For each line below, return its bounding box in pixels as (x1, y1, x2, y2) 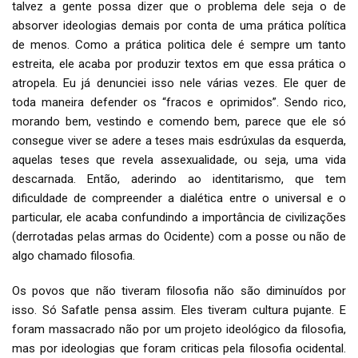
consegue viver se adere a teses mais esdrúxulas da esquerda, (12, 133, 346, 148)
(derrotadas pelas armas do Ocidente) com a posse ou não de (12, 229, 346, 244)
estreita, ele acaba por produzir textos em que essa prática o (12, 57, 346, 71)
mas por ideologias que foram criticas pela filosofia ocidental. (12, 341, 346, 356)
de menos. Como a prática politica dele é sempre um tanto (12, 38, 346, 52)
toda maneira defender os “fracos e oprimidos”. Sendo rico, (12, 95, 346, 109)
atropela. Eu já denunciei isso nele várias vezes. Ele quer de (12, 76, 346, 90)
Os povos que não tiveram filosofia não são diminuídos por (12, 284, 346, 298)
